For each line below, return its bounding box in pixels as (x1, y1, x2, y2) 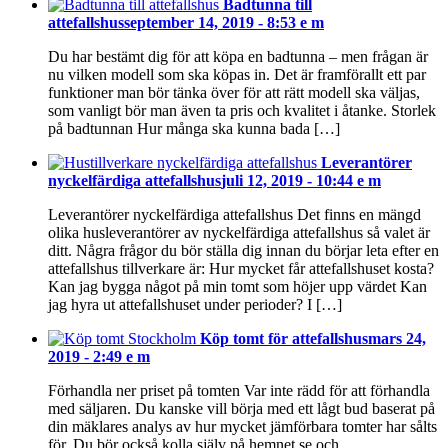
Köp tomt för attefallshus (200, 330, 368, 348)
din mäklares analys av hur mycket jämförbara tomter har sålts (48, 418, 437, 436)
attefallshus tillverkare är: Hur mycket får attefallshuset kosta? (48, 260, 434, 278)
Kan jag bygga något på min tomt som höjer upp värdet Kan (48, 278, 427, 296)
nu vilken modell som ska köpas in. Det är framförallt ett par (48, 66, 426, 84)
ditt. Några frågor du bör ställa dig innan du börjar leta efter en (48, 242, 439, 260)
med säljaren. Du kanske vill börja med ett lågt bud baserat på (48, 400, 435, 418)
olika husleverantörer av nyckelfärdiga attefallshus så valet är (48, 224, 430, 242)
